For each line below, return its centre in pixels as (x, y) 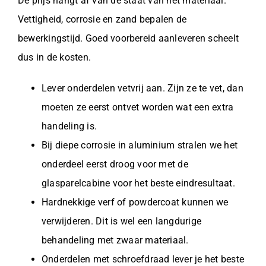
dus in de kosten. (54, 57)
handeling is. (69, 126)
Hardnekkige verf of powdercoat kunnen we (135, 202)
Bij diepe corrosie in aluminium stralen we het (140, 145)
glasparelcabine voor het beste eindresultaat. (138, 183)
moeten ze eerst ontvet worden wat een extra (137, 107)
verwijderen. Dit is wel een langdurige (121, 221)
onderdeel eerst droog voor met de (115, 164)
